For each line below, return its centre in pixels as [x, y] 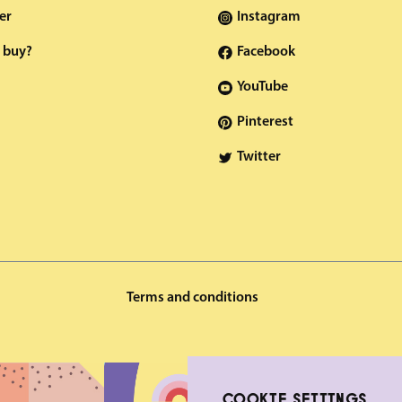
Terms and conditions [192, 298]
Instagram [268, 17]
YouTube [262, 87]
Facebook [266, 52]
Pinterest [265, 122]
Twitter [258, 157]
